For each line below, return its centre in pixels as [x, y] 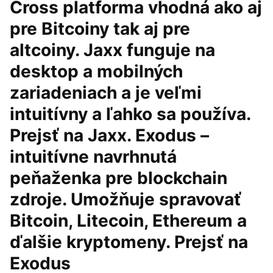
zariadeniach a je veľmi [106, 93]
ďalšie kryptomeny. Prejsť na [129, 242]
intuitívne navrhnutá [93, 157]
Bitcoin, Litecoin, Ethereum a [128, 221]
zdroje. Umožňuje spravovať [126, 199]
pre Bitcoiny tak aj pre [100, 29]
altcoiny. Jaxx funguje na [112, 50]
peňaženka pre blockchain [119, 178]
